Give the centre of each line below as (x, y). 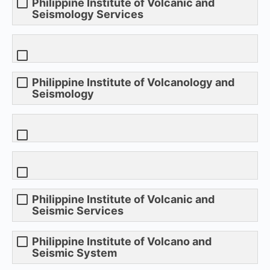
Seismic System (74, 253)
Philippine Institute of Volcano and (122, 241)
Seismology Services (88, 14)
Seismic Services (78, 210)
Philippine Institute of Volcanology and (133, 82)
